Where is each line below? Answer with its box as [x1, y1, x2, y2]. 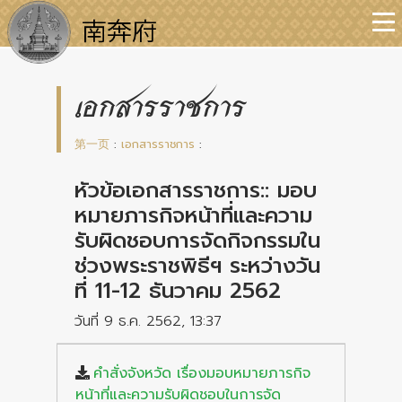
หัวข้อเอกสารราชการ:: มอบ [74, 174, 317, 206]
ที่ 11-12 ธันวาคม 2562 [74, 275, 281, 307]
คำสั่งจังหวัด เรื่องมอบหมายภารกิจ [93, 363, 310, 384]
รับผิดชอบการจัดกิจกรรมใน [74, 224, 320, 257]
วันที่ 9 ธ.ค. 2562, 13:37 [74, 310, 222, 332]
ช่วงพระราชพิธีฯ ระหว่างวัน [74, 249, 320, 282]
